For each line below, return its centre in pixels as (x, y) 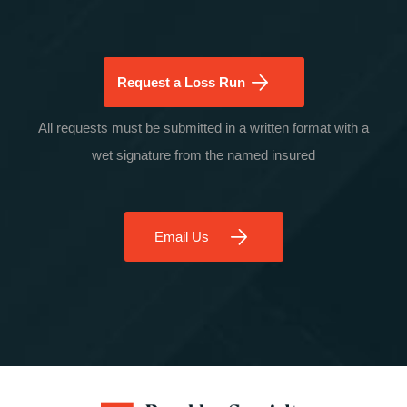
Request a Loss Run (181, 83)
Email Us (181, 237)
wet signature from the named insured (203, 155)
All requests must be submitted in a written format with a (203, 128)
